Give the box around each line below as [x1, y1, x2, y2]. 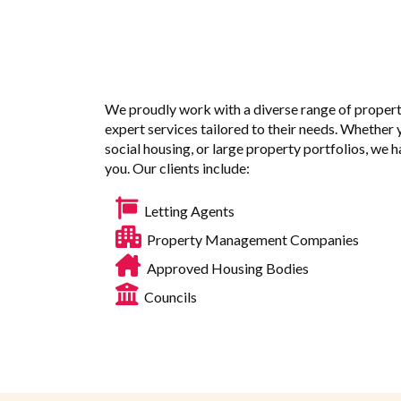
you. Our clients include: [105, 158, 255, 176]
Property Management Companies [141, 230, 359, 248]
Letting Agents [139, 201, 235, 219]
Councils [139, 287, 197, 305]
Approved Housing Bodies [141, 259, 309, 277]
